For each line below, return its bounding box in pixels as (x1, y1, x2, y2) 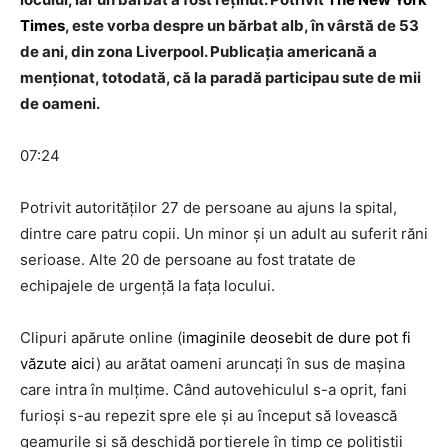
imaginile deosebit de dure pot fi (182, 328, 411, 347)
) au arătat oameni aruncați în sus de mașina (96, 354, 405, 373)
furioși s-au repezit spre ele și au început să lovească (20, 406, 397, 425)
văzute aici (20, 354, 96, 373)
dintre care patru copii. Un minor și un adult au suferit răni (20, 224, 428, 243)
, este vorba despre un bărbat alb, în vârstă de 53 (65, 16, 419, 35)
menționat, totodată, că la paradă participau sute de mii (20, 68, 421, 87)
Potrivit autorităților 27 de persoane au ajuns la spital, (20, 198, 397, 217)
